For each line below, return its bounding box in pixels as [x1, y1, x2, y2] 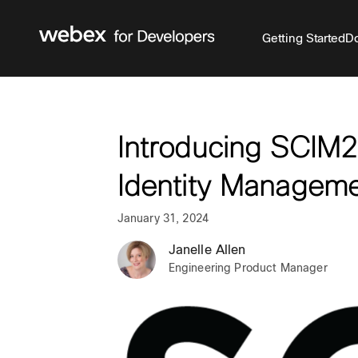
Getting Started [262, 30, 345, 45]
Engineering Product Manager [168, 261, 328, 274]
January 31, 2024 [117, 212, 209, 225]
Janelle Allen [168, 243, 246, 257]
